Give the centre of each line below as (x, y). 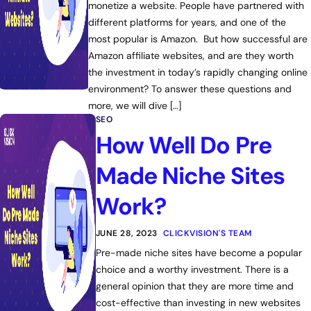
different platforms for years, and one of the (187, 22)
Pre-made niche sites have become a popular (199, 253)
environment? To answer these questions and (190, 89)
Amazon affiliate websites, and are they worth (191, 56)
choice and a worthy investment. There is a (192, 269)
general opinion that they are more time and (194, 286)
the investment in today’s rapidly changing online (198, 72)
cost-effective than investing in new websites (198, 303)
